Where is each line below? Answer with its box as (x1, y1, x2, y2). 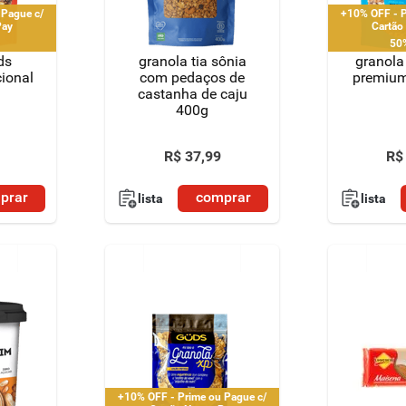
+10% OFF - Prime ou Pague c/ (118, 390, 266, 403)
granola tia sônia (138, 53, 246, 70)
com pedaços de (140, 69, 245, 86)
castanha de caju (137, 85, 247, 102)
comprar (195, 188, 251, 207)
